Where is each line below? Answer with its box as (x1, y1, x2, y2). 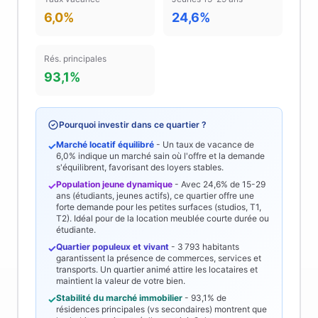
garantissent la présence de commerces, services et (56, 253, 261, 263)
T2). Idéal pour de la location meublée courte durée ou (56, 213, 269, 224)
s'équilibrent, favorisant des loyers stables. (56, 162, 224, 172)
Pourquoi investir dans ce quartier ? (59, 119, 207, 130)
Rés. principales (44, 53, 106, 64)
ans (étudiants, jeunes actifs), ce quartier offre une (56, 190, 254, 201)
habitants (200, 241, 239, 252)
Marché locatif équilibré (56, 139, 154, 150)
